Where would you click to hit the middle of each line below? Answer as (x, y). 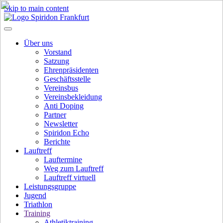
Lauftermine (63, 160)
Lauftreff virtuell (70, 177)
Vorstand (58, 52)
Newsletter (61, 124)
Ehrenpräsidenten (71, 70)
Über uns (38, 43)
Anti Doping (64, 106)
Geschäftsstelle (67, 79)
